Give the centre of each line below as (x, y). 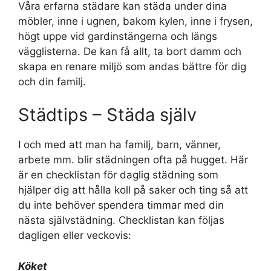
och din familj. (52, 81)
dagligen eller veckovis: (75, 236)
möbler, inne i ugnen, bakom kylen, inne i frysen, (135, 21)
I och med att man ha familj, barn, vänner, (119, 145)
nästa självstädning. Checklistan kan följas (121, 220)
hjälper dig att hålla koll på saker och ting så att (133, 190)
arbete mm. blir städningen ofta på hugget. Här (133, 160)
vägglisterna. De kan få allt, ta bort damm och (130, 51)
